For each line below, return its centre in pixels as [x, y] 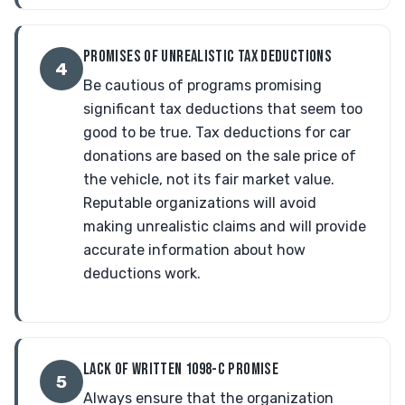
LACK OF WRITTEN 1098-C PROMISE [181, 369]
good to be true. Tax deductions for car [217, 132]
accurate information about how [194, 250]
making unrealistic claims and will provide [225, 226]
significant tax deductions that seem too [223, 109]
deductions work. [142, 273]
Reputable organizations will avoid [200, 203]
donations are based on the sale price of [220, 156]
